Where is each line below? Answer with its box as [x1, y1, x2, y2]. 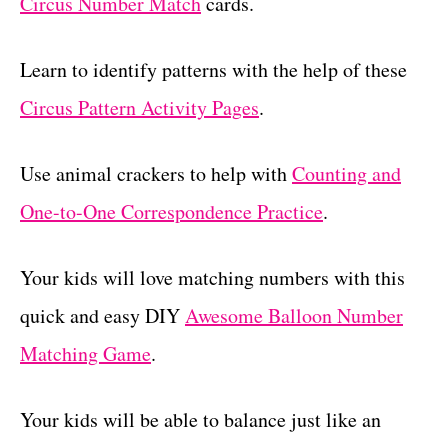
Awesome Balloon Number [185, 302, 403, 330]
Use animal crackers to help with [20, 160, 292, 188]
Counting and [292, 160, 401, 188]
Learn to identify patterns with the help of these [20, 56, 407, 84]
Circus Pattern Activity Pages [20, 94, 259, 122]
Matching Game [20, 340, 151, 368]
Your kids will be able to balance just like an [20, 406, 381, 434]
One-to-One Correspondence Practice [20, 198, 323, 226]
